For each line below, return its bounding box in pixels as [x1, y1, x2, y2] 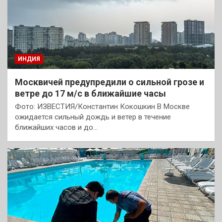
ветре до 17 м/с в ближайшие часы [15, 88, 166, 99]
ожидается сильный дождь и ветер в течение [15, 112, 171, 121]
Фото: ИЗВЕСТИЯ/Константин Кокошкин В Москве [15, 102, 190, 111]
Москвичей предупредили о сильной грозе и [15, 76, 204, 87]
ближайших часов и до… [15, 122, 98, 132]
